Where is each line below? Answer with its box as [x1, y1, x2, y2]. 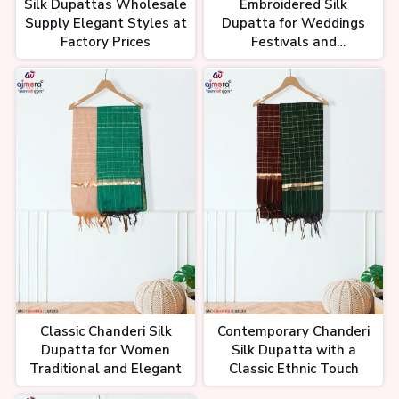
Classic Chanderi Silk [39, 322, 172, 340]
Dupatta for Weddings [222, 14, 365, 33]
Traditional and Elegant [29, 359, 182, 378]
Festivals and [250, 33, 337, 52]
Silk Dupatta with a [231, 340, 356, 359]
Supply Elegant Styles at [24, 14, 187, 33]
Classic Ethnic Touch [228, 359, 359, 378]
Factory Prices [61, 33, 151, 52]
